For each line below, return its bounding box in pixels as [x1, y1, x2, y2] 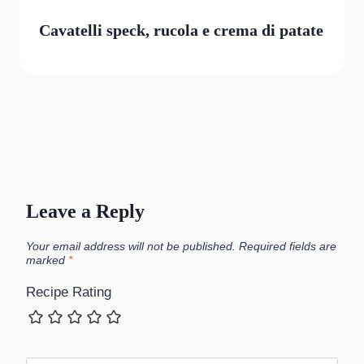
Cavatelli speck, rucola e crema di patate [39, 20, 323, 39]
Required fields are [239, 240, 336, 253]
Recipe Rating [26, 284, 111, 301]
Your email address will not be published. [26, 240, 236, 253]
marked [26, 254, 68, 267]
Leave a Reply [26, 200, 145, 222]
